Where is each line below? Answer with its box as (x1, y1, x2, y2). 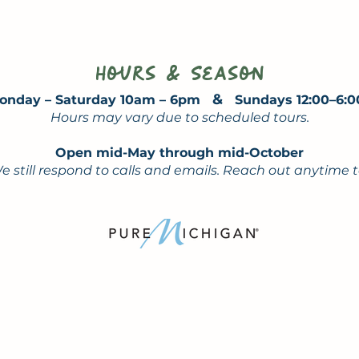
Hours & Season (95, 58, 264, 90)
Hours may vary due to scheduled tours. (50, 110, 309, 125)
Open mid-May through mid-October (55, 145, 304, 160)
